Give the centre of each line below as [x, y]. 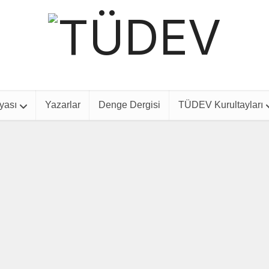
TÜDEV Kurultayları [220, 105]
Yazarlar [62, 105]
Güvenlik [134, 228]
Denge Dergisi [129, 105]
